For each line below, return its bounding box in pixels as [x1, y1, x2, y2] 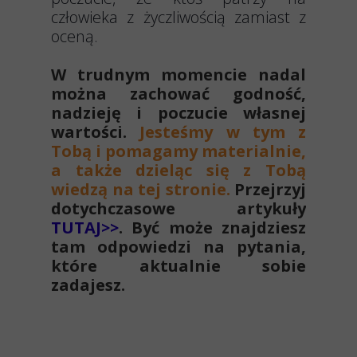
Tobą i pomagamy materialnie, [51, 140, 306, 162]
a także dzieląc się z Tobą [51, 159, 306, 181]
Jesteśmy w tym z [139, 121, 306, 143]
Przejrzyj [229, 178, 306, 200]
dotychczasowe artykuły [51, 198, 306, 219]
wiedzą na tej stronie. [51, 178, 230, 200]
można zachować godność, [51, 83, 306, 104]
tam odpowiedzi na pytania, [51, 236, 306, 257]
